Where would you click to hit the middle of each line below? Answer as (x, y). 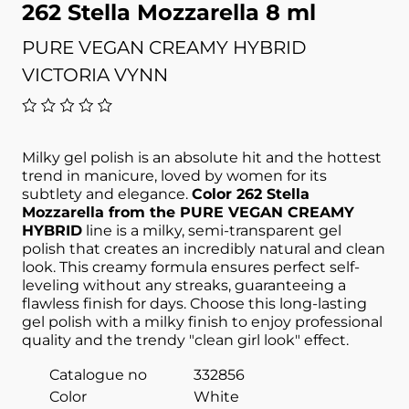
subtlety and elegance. (107, 194)
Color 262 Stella (251, 194)
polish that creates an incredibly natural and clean (204, 248)
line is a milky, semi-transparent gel (212, 230)
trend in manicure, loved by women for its (174, 175)
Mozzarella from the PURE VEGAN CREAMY (188, 212)
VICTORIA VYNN (95, 75)
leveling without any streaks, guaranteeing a (184, 285)
